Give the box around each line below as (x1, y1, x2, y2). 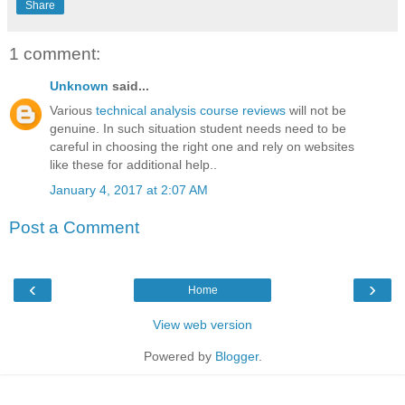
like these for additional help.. (50, 157, 217, 173)
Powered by (143, 348, 215, 363)
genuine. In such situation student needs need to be (50, 121, 346, 137)
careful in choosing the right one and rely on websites (50, 139, 354, 155)
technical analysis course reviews (96, 103, 286, 118)
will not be (286, 103, 346, 118)
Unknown (50, 79, 108, 94)
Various (50, 103, 96, 118)
